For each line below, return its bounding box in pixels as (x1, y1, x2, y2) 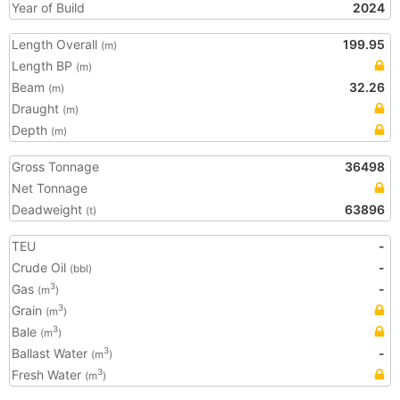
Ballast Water (12, 346, 91, 361)
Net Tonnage (12, 180, 87, 196)
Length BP (12, 58, 76, 73)
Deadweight (12, 202, 86, 217)
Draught (12, 101, 62, 116)
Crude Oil (12, 260, 70, 275)
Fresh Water (12, 367, 85, 382)
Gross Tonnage (12, 159, 99, 174)
